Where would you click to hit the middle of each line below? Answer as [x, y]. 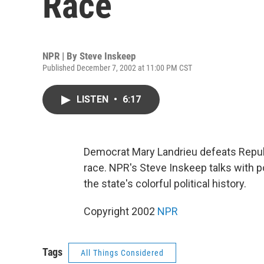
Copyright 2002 [121, 211]
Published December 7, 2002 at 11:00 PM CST [117, 68]
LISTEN [94, 99]
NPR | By [61, 56]
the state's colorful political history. [165, 184]
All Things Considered [122, 253]
